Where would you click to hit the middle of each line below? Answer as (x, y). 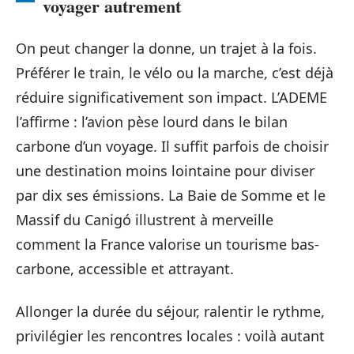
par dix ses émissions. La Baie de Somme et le (171, 196)
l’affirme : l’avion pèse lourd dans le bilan (152, 122)
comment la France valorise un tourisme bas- (168, 245)
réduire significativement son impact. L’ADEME (171, 98)
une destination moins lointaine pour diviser (165, 171)
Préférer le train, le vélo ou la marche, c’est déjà (175, 73)
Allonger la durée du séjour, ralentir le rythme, (170, 311)
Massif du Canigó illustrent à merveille (145, 220)
